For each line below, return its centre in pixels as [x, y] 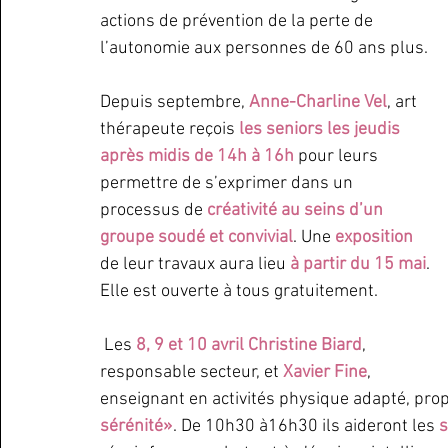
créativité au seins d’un [297, 210]
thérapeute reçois [169, 129]
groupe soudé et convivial [196, 237]
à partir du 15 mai [358, 264]
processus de [153, 210]
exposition [374, 237]
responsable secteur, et [191, 372]
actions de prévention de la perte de [238, 21]
